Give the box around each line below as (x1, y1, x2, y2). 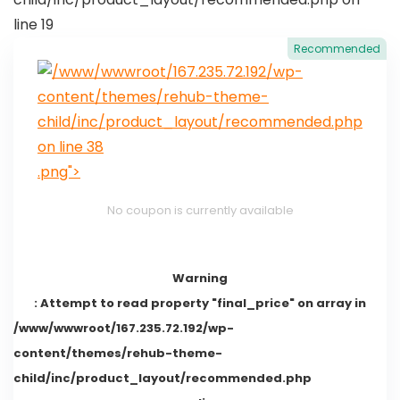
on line (37, 137, 87, 158)
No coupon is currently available (106, 202, 294, 220)
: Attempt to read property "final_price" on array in (34, 295, 366, 312)
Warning (172, 270, 228, 287)
